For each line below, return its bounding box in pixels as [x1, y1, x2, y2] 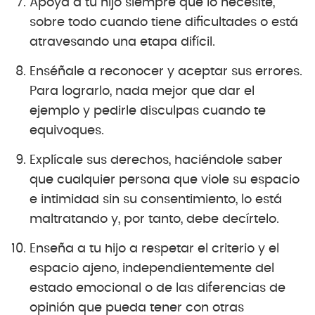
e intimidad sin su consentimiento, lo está [30, 193, 282, 206]
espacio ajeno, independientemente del [30, 262, 274, 275]
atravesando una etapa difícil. [30, 35, 215, 49]
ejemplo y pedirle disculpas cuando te [30, 104, 266, 117]
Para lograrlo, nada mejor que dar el [30, 84, 255, 98]
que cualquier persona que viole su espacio [30, 173, 300, 186]
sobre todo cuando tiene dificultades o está [30, 15, 298, 29]
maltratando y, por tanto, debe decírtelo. [30, 212, 279, 226]
